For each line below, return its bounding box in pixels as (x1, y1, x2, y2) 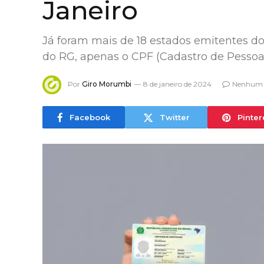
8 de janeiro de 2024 (143, 80, 212, 89)
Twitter (159, 112, 190, 122)
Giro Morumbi (82, 80, 131, 89)
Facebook (70, 112, 110, 122)
